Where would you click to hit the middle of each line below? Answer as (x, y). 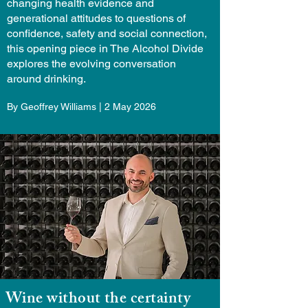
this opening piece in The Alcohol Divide (105, 48)
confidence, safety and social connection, (107, 33)
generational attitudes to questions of (96, 18)
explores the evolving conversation (91, 64)
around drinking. (46, 79)
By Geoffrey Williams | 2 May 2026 (81, 107)
